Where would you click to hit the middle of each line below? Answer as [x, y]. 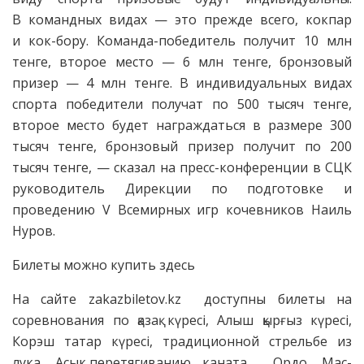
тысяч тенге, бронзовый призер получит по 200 [182, 147]
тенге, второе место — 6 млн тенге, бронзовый [182, 62]
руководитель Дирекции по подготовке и [182, 189]
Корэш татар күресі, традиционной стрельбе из [182, 342]
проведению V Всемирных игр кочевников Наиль [182, 210]
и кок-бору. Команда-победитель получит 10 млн [182, 41]
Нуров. [34, 231]
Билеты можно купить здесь [104, 265]
